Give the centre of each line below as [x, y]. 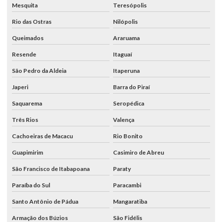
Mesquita [25, 5]
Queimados [28, 38]
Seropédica [128, 103]
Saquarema [27, 103]
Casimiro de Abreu [138, 152]
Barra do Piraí [131, 87]
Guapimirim [28, 152]
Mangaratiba [130, 201]
